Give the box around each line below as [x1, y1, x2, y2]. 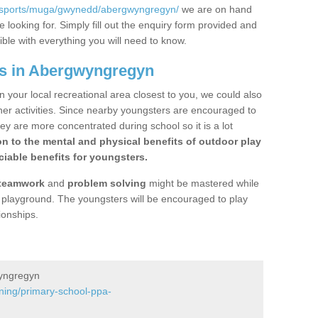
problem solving [67, 177, 146, 189]
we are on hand [179, 4, 252, 15]
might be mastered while [146, 177, 259, 189]
